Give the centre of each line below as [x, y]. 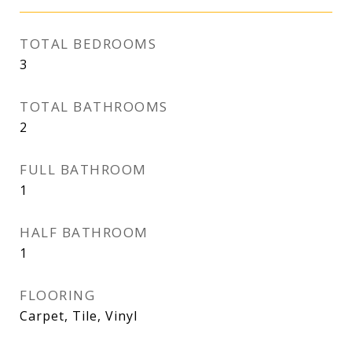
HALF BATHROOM [84, 232]
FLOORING [57, 295]
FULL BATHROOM [83, 169]
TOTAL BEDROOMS [88, 44]
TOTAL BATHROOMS [94, 106]
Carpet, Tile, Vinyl [79, 316]
